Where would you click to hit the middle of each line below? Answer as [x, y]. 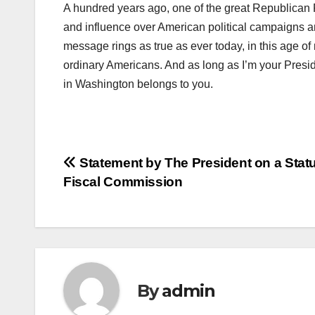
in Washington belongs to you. [138, 84]
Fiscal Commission [123, 182]
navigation [120, 197]
